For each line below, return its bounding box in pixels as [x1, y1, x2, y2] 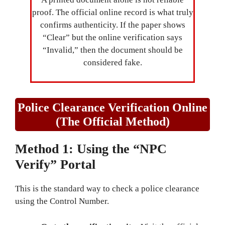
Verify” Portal [15, 157, 95, 172]
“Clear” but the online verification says [43, 32, 182, 42]
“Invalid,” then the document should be [42, 45, 183, 55]
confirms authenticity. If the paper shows [40, 20, 185, 30]
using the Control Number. [15, 196, 109, 206]
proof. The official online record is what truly [32, 7, 193, 17]
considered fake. [83, 57, 142, 67]
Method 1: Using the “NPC [15, 142, 167, 156]
